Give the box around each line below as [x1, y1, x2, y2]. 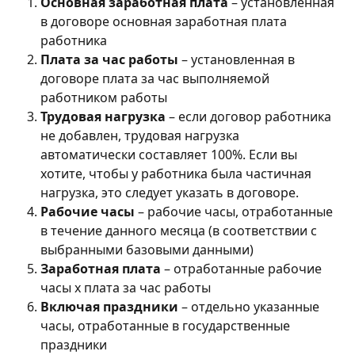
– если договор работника [166, 107, 334, 125]
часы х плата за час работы [40, 278, 211, 296]
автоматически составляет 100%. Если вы [40, 145, 300, 163]
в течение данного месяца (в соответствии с [40, 221, 320, 239]
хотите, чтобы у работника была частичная [40, 164, 315, 182]
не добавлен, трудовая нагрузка [40, 126, 242, 144]
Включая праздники [40, 297, 178, 315]
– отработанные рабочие [161, 259, 325, 277]
